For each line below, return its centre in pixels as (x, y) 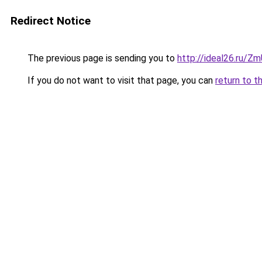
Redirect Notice (51, 21)
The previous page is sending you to (101, 58)
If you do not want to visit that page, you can (120, 80)
